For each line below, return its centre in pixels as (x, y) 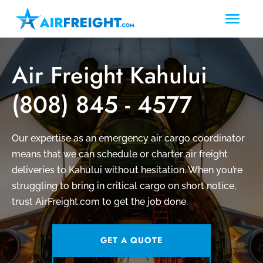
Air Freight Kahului (109, 75)
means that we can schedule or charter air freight (120, 154)
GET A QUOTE (131, 240)
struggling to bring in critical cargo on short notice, (124, 186)
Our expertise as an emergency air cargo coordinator (128, 138)
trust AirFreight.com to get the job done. (100, 201)
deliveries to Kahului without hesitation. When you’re (127, 170)
